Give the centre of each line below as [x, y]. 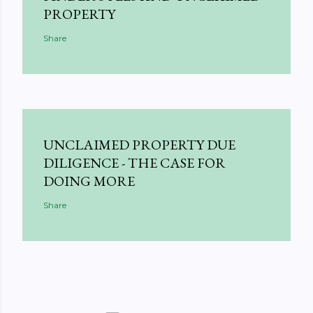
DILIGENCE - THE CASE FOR [134, 163]
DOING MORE [89, 181]
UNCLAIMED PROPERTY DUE [139, 145]
